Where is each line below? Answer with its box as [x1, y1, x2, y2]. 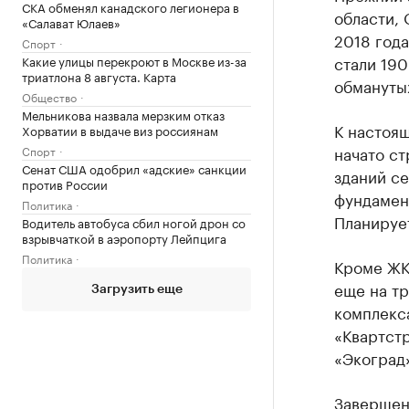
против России [22, 173, 108, 193]
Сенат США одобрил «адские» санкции [22, 158, 246, 177]
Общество [22, 87, 77, 105]
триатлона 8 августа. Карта [22, 66, 176, 85]
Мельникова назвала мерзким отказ [22, 104, 225, 123]
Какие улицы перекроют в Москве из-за [22, 50, 246, 69]
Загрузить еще [90, 282, 183, 296]
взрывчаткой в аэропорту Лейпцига [22, 227, 226, 246]
